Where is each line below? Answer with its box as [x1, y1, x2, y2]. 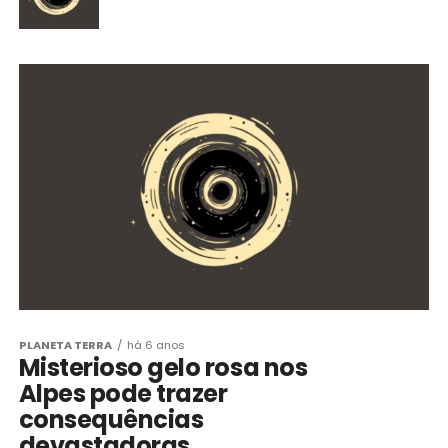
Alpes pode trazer [18, 377, 228, 411]
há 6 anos [126, 337, 185, 354]
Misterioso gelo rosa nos [18, 351, 308, 385]
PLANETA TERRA [18, 337, 112, 354]
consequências [18, 403, 204, 437]
